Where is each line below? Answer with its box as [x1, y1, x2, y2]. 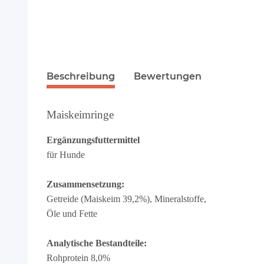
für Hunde [47, 150, 85, 160]
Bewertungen [134, 71, 202, 82]
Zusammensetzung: [47, 179, 124, 190]
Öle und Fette [47, 209, 97, 219]
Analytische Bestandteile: [47, 238, 147, 249]
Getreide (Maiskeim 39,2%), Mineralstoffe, [47, 194, 206, 204]
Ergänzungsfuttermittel [47, 135, 140, 146]
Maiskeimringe [47, 108, 114, 121]
